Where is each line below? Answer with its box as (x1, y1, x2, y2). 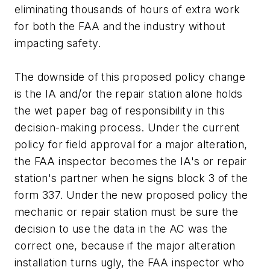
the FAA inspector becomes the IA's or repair (14, 155, 247, 168)
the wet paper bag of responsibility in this (14, 104, 225, 118)
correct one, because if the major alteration (14, 239, 236, 253)
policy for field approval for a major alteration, (14, 138, 248, 151)
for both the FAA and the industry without (14, 20, 226, 33)
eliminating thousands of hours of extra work (14, 3, 240, 16)
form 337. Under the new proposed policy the (14, 189, 248, 202)
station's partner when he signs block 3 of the (14, 172, 248, 185)
